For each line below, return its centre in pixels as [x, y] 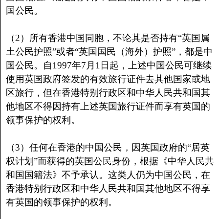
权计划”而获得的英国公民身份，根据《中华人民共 [110, 161]
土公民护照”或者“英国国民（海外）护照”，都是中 [109, 52]
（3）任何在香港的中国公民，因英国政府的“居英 [108, 147]
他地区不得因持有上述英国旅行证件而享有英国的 [108, 106]
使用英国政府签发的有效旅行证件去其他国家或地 [108, 79]
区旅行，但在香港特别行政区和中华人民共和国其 [108, 93]
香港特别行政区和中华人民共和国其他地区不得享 [108, 188]
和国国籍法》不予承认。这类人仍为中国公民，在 [108, 175]
